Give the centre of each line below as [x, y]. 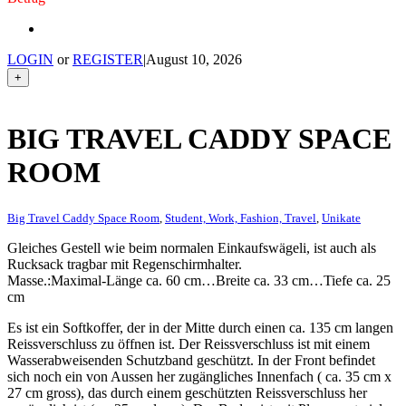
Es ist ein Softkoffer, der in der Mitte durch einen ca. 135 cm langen [200, 327]
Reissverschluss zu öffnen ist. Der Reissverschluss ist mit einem [188, 343]
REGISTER [108, 59]
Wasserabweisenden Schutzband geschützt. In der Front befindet [191, 360]
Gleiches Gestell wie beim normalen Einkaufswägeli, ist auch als [192, 247]
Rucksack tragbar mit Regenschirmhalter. [125, 264]
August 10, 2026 [194, 59]
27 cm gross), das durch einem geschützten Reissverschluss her [187, 392]
